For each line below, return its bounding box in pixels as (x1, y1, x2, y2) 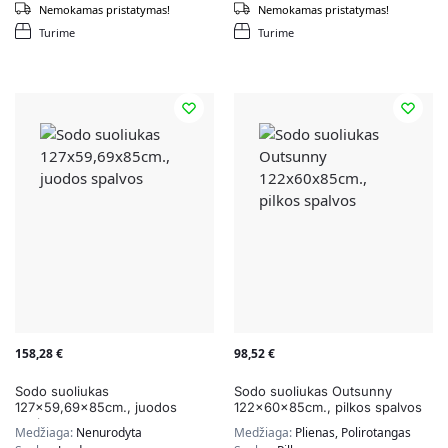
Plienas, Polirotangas (295, 424, 411, 442)
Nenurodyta (76, 424, 142, 442)
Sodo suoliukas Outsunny (234, 383, 392, 400)
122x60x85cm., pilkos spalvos (234, 399, 426, 416)
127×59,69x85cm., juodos (15, 399, 177, 416)
